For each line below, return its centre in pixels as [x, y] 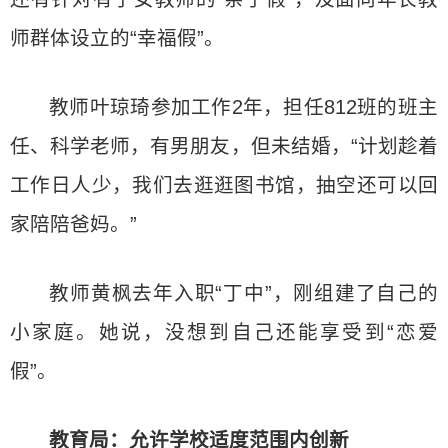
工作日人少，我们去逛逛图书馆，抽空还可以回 [224, 185]
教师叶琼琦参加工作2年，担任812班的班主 [243, 107]
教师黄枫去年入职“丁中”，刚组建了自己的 [243, 293]
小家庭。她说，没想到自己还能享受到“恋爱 [224, 332]
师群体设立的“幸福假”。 [117, 38]
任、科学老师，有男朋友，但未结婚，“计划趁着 [224, 146]
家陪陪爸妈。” [73, 224]
